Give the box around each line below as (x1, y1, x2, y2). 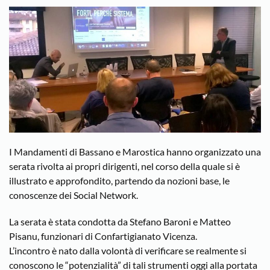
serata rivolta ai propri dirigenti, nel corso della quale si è (9, 160, 240, 172)
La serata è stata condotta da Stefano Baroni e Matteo (9, 216, 231, 227)
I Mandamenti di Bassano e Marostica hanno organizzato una (9, 146, 261, 157)
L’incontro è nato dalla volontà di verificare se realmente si (9, 245, 246, 256)
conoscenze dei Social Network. (9, 189, 138, 201)
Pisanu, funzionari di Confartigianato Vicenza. (9, 230, 197, 242)
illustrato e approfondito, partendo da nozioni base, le (9, 175, 230, 186)
